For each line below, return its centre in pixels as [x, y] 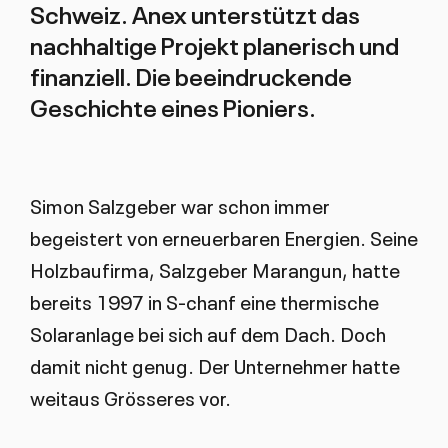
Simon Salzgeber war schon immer [179, 205]
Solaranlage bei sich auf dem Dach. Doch [207, 333]
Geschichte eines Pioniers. [172, 106]
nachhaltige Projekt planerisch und [214, 44]
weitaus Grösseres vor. [134, 397]
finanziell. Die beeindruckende [190, 75]
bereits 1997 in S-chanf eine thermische [204, 301]
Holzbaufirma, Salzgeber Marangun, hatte [214, 269]
